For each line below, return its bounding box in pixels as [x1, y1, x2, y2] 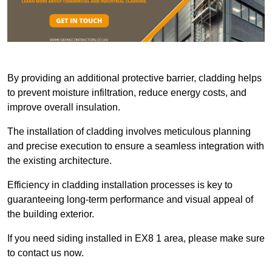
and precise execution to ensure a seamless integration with [7, 141, 264, 152]
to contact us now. [7, 248, 84, 259]
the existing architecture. [7, 155, 114, 166]
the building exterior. [7, 209, 94, 220]
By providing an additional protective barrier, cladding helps [7, 73, 262, 84]
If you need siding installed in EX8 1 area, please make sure [7, 233, 265, 244]
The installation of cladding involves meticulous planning [7, 126, 251, 137]
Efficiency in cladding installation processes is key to [7, 180, 233, 191]
